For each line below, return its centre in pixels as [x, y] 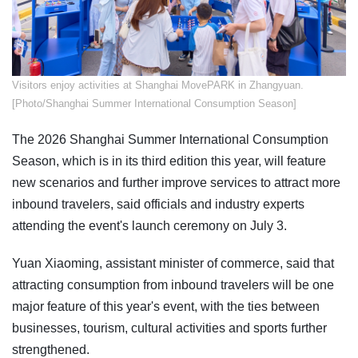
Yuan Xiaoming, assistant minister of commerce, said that [173, 263]
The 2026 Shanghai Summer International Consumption [170, 139]
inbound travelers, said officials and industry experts [158, 204]
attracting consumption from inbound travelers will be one [173, 284]
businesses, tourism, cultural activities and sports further [169, 328]
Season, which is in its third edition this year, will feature [169, 161]
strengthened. [51, 349]
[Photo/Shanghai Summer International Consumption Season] [154, 103]
